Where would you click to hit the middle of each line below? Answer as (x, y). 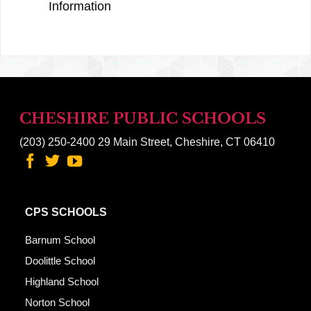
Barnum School (60, 241)
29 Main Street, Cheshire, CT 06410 (185, 141)
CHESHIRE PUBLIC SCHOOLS (142, 119)
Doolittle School (60, 261)
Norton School (57, 303)
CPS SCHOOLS (66, 212)
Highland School (61, 282)
